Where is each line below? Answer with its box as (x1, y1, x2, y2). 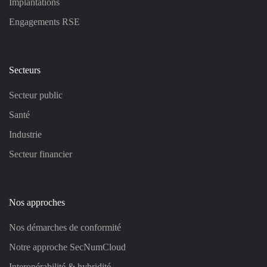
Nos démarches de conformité (9, 222, 121, 232)
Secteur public (9, 89, 63, 100)
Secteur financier (9, 148, 72, 159)
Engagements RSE (9, 16, 80, 27)
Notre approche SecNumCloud (9, 241, 126, 252)
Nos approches (9, 197, 65, 207)
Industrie (9, 129, 42, 139)
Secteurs (9, 64, 41, 75)
